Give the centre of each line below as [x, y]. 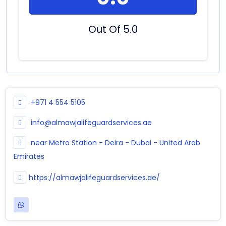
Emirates [29, 156]
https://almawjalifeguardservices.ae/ [94, 177]
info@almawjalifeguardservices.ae [91, 122]
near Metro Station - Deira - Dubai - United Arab [115, 143]
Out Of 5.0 [113, 29]
